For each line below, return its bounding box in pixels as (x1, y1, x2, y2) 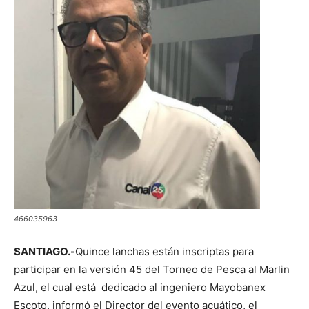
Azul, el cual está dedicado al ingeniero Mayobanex (14, 281, 266, 294)
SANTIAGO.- (14, 245, 75, 258)
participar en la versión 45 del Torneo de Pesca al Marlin (14, 263, 290, 276)
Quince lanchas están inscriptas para (75, 245, 254, 258)
